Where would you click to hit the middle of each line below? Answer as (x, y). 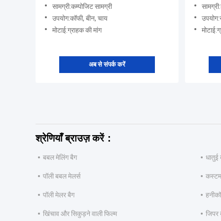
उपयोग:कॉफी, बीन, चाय (80, 18)
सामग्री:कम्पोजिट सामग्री (82, 7)
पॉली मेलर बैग (59, 195)
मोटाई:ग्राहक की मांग (77, 30)
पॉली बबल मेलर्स (62, 176)
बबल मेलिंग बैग (60, 158)
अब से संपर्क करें (107, 65)
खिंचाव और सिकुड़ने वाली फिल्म (80, 214)
